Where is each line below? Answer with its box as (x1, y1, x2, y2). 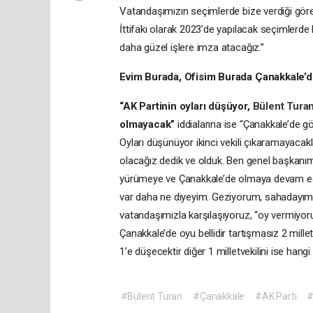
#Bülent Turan (120, 290, 183, 302)
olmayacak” (119, 117, 175, 131)
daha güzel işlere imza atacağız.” (119, 41, 264, 54)
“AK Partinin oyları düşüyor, (119, 99, 253, 112)
